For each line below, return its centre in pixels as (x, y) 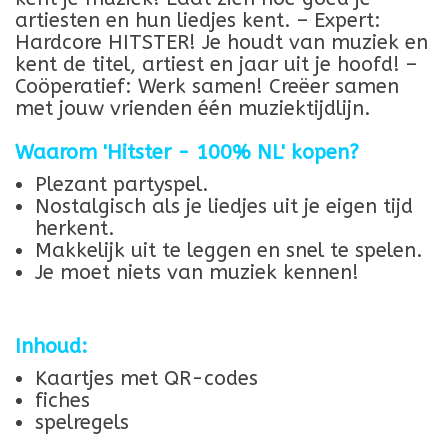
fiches (62, 401)
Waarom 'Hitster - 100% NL (148, 153)
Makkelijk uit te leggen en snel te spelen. (229, 251)
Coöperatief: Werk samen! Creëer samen (207, 87)
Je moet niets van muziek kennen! (197, 273)
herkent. (75, 229)
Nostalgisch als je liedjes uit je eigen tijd (224, 207)
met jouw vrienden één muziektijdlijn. (193, 109)
